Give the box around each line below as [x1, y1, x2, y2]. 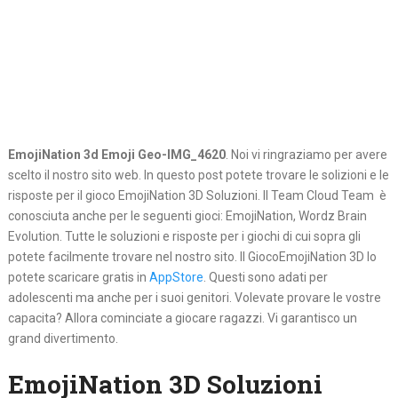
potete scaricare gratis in [7, 270, 149, 285]
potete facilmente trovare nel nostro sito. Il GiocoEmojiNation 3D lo [7, 250, 377, 265]
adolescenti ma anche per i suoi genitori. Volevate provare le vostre [7, 291, 381, 306]
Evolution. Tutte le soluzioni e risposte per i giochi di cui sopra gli [7, 229, 361, 244]
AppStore [148, 270, 203, 285]
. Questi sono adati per [203, 270, 328, 285]
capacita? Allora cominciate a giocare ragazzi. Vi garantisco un [7, 311, 357, 326]
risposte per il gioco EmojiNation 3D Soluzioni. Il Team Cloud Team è [7, 188, 386, 203]
